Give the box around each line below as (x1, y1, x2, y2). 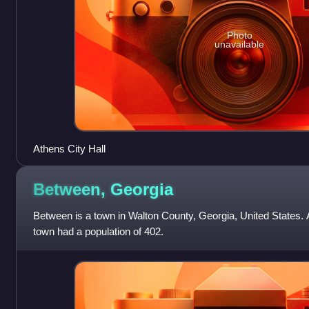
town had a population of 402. (32, 226, 163, 238)
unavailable (215, 39, 265, 50)
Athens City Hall (32, 143, 106, 155)
